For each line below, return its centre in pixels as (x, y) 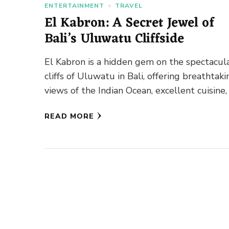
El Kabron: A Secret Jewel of (130, 24)
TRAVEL (129, 6)
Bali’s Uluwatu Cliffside (114, 39)
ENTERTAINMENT (75, 6)
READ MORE (70, 117)
